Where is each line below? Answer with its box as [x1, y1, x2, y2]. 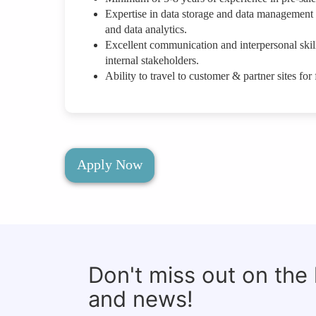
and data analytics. [105, 23, 187, 36]
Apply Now [77, 157, 142, 173]
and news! [88, 286, 193, 312]
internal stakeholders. [105, 54, 199, 67]
